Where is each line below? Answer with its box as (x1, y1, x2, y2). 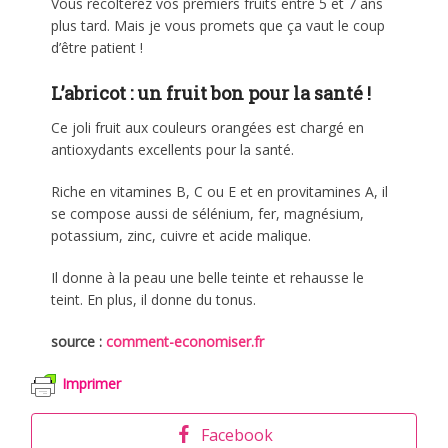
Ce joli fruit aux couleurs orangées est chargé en (51, 117, 365, 137)
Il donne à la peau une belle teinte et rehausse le (51, 267, 365, 287)
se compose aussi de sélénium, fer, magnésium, (51, 203, 365, 223)
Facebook (201, 423, 273, 446)
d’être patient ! (51, 37, 144, 57)
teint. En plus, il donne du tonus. (51, 289, 257, 309)
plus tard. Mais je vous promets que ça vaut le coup (51, 15, 386, 35)
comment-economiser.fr (106, 331, 265, 351)
